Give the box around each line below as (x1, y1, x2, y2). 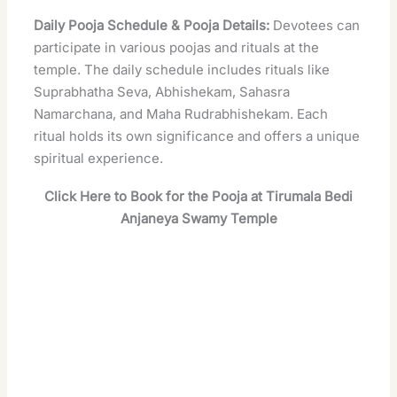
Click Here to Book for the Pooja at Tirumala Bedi (44, 187, 353, 205)
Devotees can (269, 16, 361, 34)
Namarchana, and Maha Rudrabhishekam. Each (34, 105, 329, 122)
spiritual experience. (34, 149, 164, 167)
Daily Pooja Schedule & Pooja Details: (34, 16, 270, 34)
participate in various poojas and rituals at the (34, 38, 320, 56)
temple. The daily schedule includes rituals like (34, 60, 331, 78)
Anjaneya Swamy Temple (120, 209, 277, 227)
